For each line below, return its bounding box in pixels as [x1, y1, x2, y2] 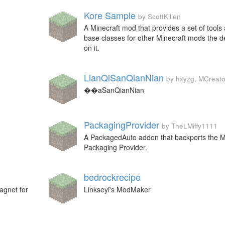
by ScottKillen [138, 12, 181, 21]
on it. [83, 43, 99, 53]
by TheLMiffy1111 [161, 121, 217, 131]
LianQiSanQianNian [83, 71, 164, 84]
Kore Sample [83, 9, 136, 22]
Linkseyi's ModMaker [83, 184, 151, 194]
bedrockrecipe [83, 170, 141, 183]
